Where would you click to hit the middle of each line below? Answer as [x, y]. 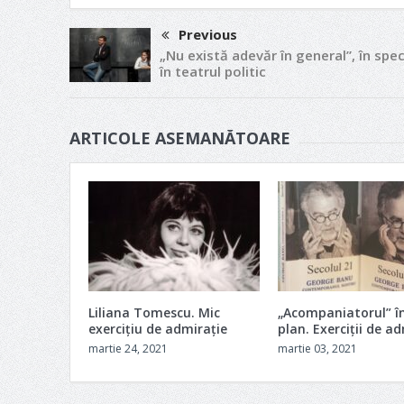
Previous [207, 34]
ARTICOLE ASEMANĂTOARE [179, 138]
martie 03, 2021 [317, 349]
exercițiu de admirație [157, 329]
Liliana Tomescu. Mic [154, 313]
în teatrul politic [212, 72]
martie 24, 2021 [128, 349]
